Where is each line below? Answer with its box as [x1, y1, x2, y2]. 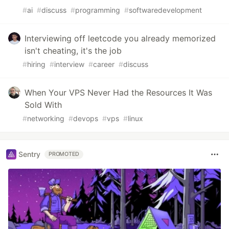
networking [27, 113, 64, 123]
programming [75, 5, 120, 14]
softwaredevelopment [129, 5, 202, 14]
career [93, 59, 114, 68]
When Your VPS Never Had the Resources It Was [25, 87, 212, 98]
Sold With [25, 99, 62, 110]
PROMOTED [49, 150, 80, 157]
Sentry [18, 150, 40, 159]
